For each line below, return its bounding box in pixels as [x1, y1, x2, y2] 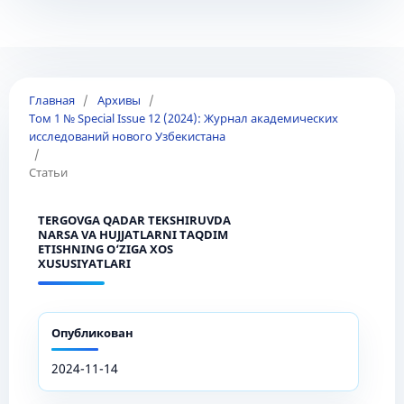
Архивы [96, 91, 141, 108]
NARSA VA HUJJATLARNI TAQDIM [37, 225, 228, 243]
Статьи [28, 163, 68, 180]
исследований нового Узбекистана [28, 127, 225, 144]
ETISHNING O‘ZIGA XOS [37, 240, 173, 257]
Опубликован [50, 324, 133, 341]
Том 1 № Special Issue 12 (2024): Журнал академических [28, 109, 338, 126]
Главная [28, 91, 75, 108]
